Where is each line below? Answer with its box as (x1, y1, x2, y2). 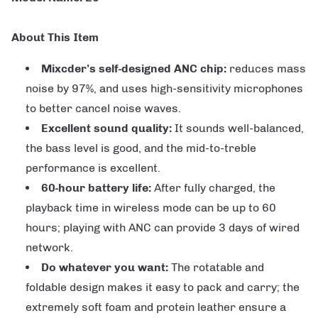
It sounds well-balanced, (175, 121, 304, 136)
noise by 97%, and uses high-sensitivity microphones (26, 82, 303, 96)
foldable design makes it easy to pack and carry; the (26, 280, 300, 295)
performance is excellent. (26, 161, 160, 175)
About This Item (11, 31, 99, 45)
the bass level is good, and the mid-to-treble (26, 141, 256, 155)
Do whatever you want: (41, 261, 171, 275)
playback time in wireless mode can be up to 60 (26, 201, 276, 215)
